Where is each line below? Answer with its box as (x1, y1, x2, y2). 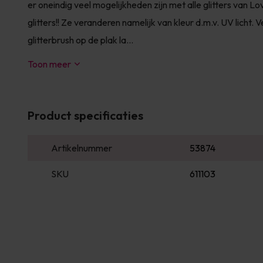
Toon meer (28, 58, 71, 70)
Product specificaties (28, 108, 143, 123)
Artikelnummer (51, 142, 112, 154)
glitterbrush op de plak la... (28, 34, 133, 46)
